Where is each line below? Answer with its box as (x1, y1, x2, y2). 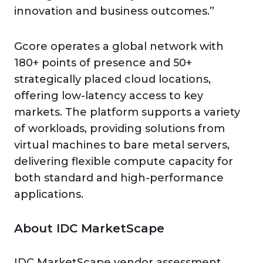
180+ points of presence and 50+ (14, 56, 192, 69)
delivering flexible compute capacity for (14, 155, 233, 168)
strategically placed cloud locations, (14, 73, 211, 86)
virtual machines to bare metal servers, (14, 139, 230, 151)
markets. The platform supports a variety (14, 106, 240, 119)
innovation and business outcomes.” (14, 5, 214, 18)
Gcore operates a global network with (14, 40, 224, 53)
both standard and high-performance (14, 171, 224, 184)
